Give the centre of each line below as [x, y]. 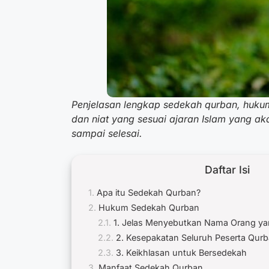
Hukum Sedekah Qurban [149, 207]
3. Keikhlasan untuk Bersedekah [183, 252]
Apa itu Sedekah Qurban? [150, 192]
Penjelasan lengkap [117, 104]
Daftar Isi [227, 170]
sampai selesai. [107, 133]
